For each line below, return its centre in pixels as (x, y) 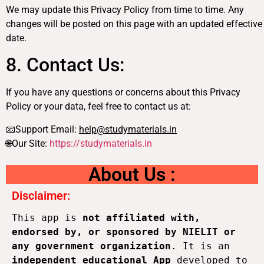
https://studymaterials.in (101, 143)
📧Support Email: (42, 129)
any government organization (91, 246)
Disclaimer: (41, 196)
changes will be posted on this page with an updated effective (134, 24)
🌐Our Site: (28, 143)
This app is (47, 218)
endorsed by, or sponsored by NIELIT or (124, 232)
